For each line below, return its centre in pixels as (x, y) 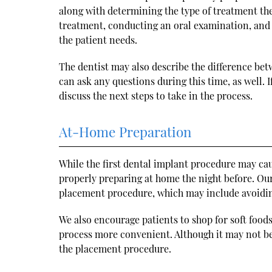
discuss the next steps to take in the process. (156, 95)
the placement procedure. (115, 248)
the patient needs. (98, 39)
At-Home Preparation (125, 131)
